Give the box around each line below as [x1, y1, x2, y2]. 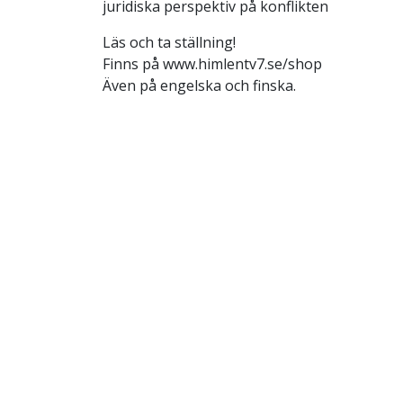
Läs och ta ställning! [103, 31, 236, 52]
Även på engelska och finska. [103, 75, 296, 95]
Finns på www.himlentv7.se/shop [103, 53, 322, 74]
